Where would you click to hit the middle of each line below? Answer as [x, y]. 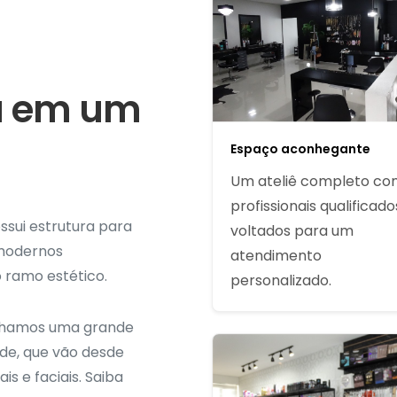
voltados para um [292, 230]
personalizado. [281, 280]
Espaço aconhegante [300, 148]
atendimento [276, 255]
